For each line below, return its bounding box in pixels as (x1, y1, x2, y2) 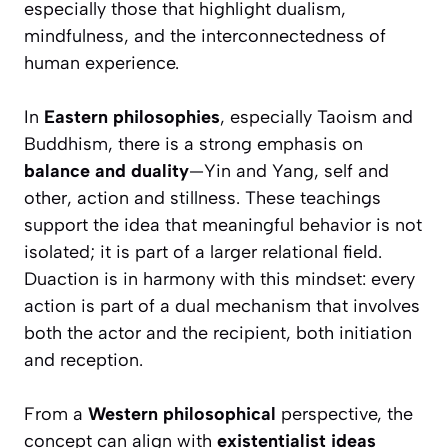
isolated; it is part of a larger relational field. (24, 241, 382, 264)
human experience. (24, 52, 179, 75)
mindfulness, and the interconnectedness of (24, 25, 386, 48)
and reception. (24, 349, 143, 372)
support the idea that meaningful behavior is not (24, 214, 422, 237)
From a (24, 403, 88, 426)
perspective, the (276, 403, 413, 426)
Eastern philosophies (44, 106, 220, 129)
